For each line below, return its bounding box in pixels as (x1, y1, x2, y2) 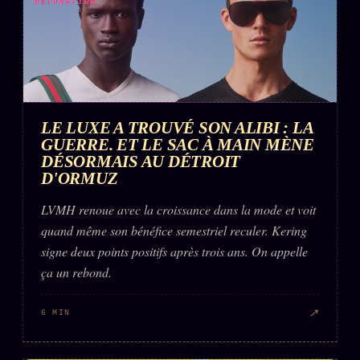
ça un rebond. (41, 264, 112, 281)
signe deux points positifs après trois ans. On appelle (41, 243, 308, 260)
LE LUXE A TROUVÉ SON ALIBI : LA (41, 118, 313, 137)
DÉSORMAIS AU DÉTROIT (41, 152, 241, 171)
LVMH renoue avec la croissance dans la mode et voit (41, 201, 316, 219)
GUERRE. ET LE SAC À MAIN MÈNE (41, 135, 314, 154)
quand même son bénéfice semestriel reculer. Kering (41, 222, 307, 239)
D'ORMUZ (41, 169, 118, 188)
